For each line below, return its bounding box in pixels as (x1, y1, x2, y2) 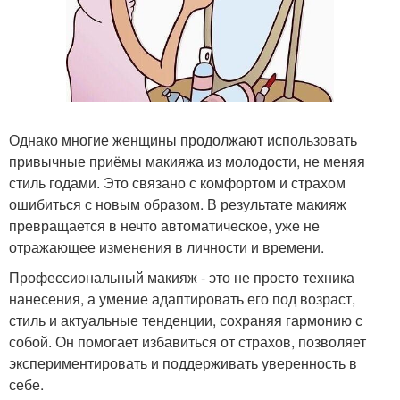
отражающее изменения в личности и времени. (9, 237, 324, 257)
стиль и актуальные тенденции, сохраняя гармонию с (9, 310, 362, 330)
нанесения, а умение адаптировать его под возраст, (9, 288, 355, 309)
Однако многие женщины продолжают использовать (9, 129, 357, 150)
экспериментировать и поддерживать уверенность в (9, 353, 357, 373)
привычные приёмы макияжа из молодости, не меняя (9, 151, 365, 171)
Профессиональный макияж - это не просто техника (9, 267, 354, 287)
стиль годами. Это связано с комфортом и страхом (9, 172, 346, 193)
